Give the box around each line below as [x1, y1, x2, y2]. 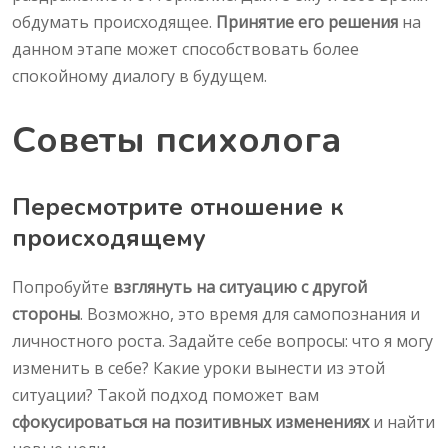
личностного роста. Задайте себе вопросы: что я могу [12, 330, 433, 353]
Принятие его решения [216, 11, 398, 34]
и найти [369, 411, 435, 434]
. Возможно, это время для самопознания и [80, 303, 420, 326]
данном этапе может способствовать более [12, 38, 359, 61]
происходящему [12, 222, 206, 255]
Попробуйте [12, 276, 113, 299]
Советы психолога [12, 116, 341, 166]
